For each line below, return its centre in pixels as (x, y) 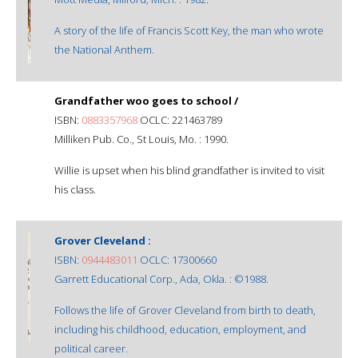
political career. (91, 348)
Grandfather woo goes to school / (146, 100)
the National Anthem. (104, 49)
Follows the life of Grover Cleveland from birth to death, (185, 310)
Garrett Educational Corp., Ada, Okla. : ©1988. (161, 278)
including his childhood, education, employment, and (180, 329)
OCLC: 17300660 (177, 259)
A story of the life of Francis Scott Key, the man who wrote (189, 30)
